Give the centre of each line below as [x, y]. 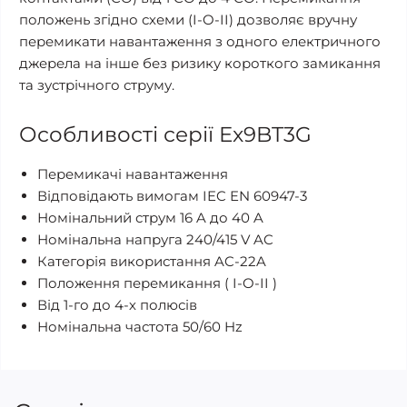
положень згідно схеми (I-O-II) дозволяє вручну [188, 20]
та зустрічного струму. [97, 85]
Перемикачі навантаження [133, 174]
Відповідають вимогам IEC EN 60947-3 [172, 196]
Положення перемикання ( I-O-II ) [157, 283]
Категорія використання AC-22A [152, 261]
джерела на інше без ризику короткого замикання [200, 63]
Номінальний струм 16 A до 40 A [150, 218]
